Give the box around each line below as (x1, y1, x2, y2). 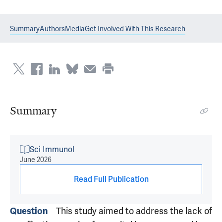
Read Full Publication (73, 174, 149, 184)
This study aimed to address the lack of (56, 205, 212, 217)
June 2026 (20, 155, 52, 164)
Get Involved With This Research (85, 24, 185, 33)
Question (10, 206, 48, 217)
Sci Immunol (30, 144, 74, 155)
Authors (40, 24, 65, 33)
